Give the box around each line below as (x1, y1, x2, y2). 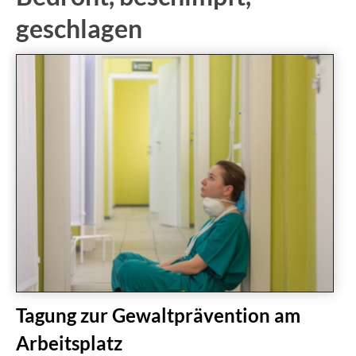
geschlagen (16, 12, 142, 44)
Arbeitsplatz (16, 331, 122, 354)
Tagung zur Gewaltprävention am (16, 304, 300, 327)
